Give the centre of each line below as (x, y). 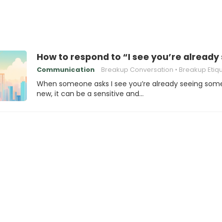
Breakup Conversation (137, 70)
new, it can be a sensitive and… (90, 94)
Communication (66, 70)
